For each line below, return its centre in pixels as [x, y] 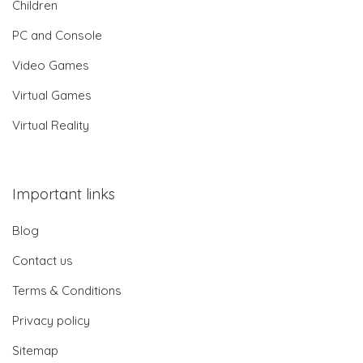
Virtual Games [52, 96]
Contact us [43, 261]
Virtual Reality [51, 126]
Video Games [51, 66]
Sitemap [35, 351]
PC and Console [57, 36]
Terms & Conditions [67, 291]
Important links [64, 194]
